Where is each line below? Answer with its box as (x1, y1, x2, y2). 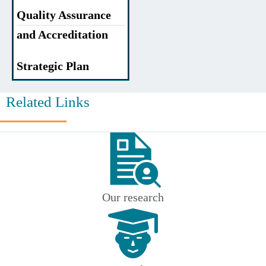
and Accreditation (17, 28, 108, 42)
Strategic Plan (17, 59, 89, 73)
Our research (102, 191, 164, 204)
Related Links (6, 94, 90, 110)
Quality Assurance (17, 8, 111, 22)
